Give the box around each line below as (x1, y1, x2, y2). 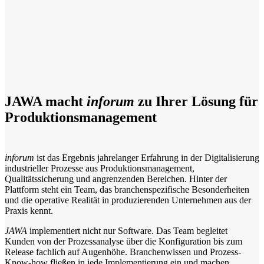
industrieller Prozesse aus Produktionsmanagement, (5, 163, 194, 174)
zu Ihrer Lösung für (134, 94, 258, 110)
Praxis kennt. (5, 206, 53, 216)
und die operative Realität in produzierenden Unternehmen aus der (5, 195, 251, 206)
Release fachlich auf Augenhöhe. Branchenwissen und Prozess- (5, 247, 241, 258)
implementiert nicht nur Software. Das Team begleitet (27, 226, 227, 236)
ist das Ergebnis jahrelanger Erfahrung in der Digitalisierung (34, 153, 259, 163)
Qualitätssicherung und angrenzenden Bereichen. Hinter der (5, 174, 227, 184)
